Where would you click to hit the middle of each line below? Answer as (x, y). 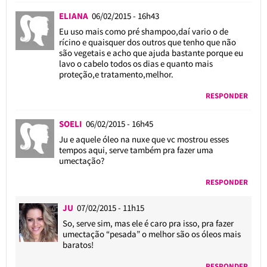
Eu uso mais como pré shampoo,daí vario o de (143, 31)
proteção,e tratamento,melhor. (116, 74)
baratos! (78, 244)
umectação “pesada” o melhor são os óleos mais (152, 234)
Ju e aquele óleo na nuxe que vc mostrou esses (144, 139)
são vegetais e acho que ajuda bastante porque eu (151, 52)
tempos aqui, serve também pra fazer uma (136, 150)
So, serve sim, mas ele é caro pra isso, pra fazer (148, 223)
